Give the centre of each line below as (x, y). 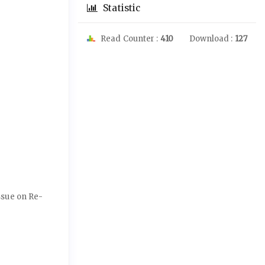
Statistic (121, 8)
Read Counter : (130, 39)
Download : (212, 39)
